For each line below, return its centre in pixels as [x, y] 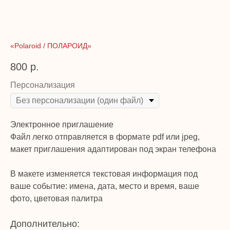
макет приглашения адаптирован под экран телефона [113, 149]
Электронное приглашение [62, 125]
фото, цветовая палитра [56, 199]
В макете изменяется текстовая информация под [104, 174]
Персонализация [43, 85]
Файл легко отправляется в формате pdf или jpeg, [105, 137]
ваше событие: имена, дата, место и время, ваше [105, 186]
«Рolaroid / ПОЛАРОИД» [51, 46]
